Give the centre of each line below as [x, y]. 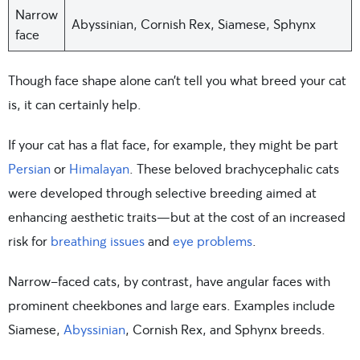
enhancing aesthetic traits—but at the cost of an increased [177, 216]
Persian [29, 168]
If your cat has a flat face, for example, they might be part [173, 144]
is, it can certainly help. [75, 104]
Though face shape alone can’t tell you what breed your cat [177, 80]
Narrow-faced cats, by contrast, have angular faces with [169, 280]
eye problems [213, 240]
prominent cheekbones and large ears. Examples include [172, 305]
